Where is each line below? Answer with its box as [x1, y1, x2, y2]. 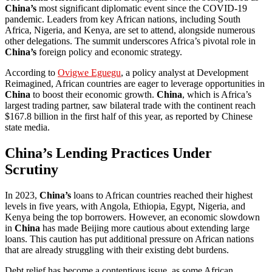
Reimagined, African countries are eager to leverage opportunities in [5, 78, 265, 89]
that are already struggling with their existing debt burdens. [5, 245, 229, 256]
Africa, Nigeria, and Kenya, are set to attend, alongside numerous [5, 25, 255, 36]
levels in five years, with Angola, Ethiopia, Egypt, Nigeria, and [5, 201, 245, 212]
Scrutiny [5, 161, 58, 178]
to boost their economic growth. [30, 89, 157, 100]
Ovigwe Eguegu [58, 67, 121, 78]
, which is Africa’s [182, 89, 251, 100]
